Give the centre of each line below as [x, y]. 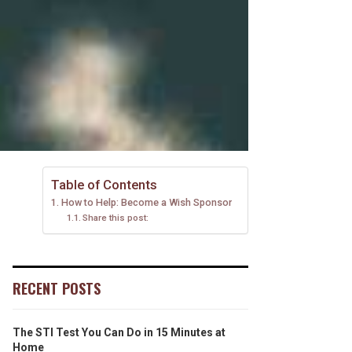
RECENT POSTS [57, 288]
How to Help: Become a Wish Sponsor [146, 202]
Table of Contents [104, 185]
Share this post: [116, 218]
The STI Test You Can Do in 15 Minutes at [119, 332]
